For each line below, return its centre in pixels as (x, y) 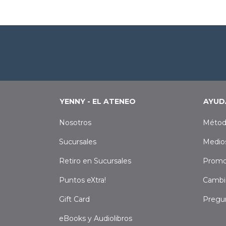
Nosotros (75, 123)
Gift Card (74, 200)
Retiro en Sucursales (95, 161)
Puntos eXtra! (82, 180)
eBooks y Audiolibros (96, 219)
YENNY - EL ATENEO (98, 102)
